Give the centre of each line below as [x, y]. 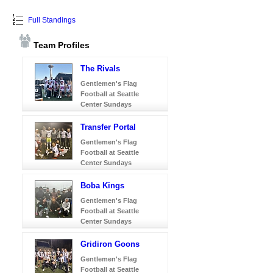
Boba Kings [102, 185]
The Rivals [100, 68]
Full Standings [51, 20]
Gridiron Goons [110, 244]
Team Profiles [60, 45]
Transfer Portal [108, 127]
